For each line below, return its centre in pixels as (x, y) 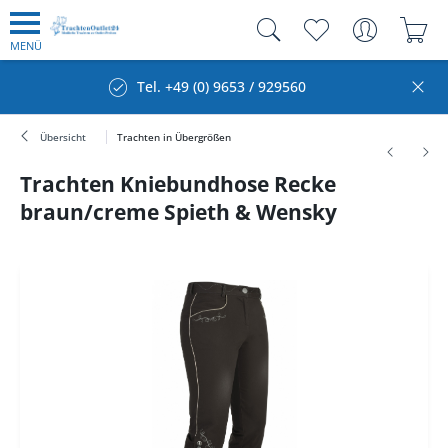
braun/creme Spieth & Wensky (178, 212)
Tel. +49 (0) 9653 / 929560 (221, 86)
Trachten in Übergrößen (174, 137)
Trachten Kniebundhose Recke (178, 184)
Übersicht (63, 137)
